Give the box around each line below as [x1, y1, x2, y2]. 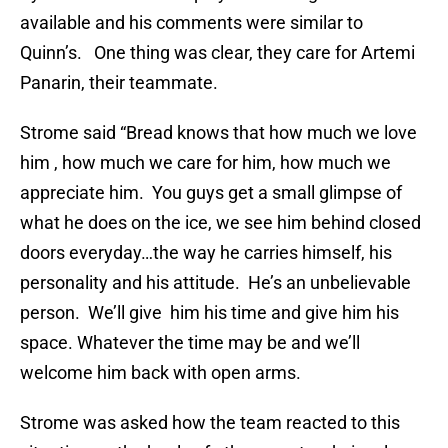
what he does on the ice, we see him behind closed [20, 212, 421, 234]
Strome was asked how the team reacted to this [20, 412, 400, 434]
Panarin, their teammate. [20, 72, 218, 94]
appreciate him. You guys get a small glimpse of [20, 182, 402, 204]
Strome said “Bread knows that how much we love [20, 122, 417, 144]
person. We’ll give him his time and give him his [20, 302, 399, 324]
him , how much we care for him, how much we [20, 152, 391, 174]
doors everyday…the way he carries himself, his [20, 242, 392, 264]
